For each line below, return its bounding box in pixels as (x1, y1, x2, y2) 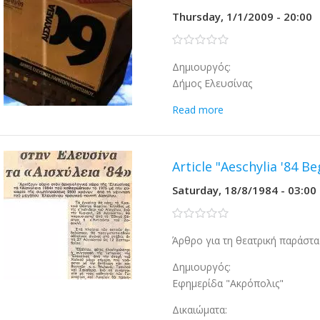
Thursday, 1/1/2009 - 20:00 (172, 9, 313, 24)
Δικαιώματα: (172, 303, 228, 316)
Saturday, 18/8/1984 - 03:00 (172, 183, 317, 197)
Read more (172, 103, 224, 116)
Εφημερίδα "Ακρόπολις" (172, 276, 284, 290)
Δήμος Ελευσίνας (172, 76, 253, 90)
